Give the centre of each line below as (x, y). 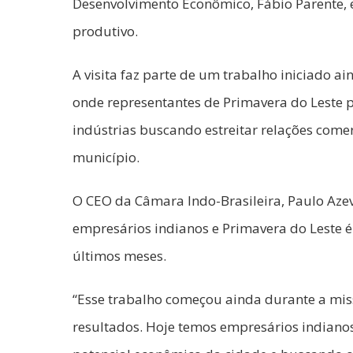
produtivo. (105, 32)
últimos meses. (119, 256)
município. (106, 158)
